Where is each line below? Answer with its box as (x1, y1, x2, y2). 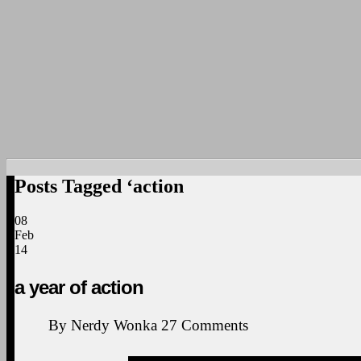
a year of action (15, 276, 143, 298)
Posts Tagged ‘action (15, 175, 184, 197)
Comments (181, 316, 248, 334)
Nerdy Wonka (71, 316, 157, 334)
